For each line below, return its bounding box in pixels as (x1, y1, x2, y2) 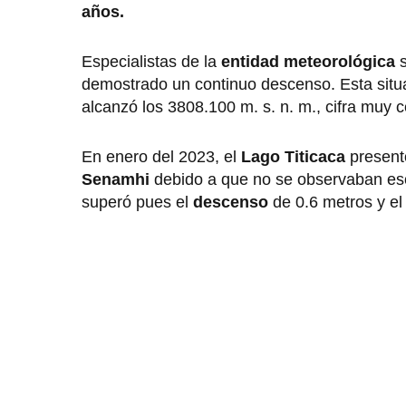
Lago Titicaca (241, 148, 350, 167)
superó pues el (82, 193, 193, 212)
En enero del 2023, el (82, 148, 241, 167)
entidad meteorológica (221, 53, 395, 72)
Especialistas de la (82, 53, 221, 72)
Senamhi (82, 170, 154, 189)
